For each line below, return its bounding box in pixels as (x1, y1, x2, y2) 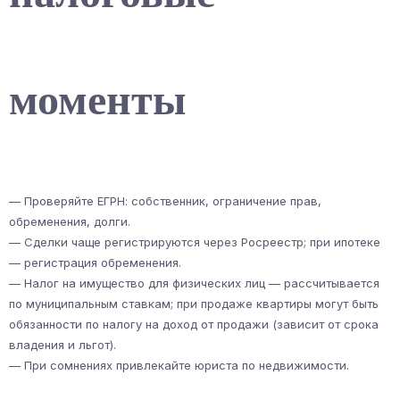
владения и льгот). (9, 337, 116, 352)
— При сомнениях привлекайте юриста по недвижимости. (9, 357, 349, 372)
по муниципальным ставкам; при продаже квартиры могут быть (9, 296, 379, 311)
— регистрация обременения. (9, 254, 181, 270)
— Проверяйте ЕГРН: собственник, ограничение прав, (9, 193, 321, 208)
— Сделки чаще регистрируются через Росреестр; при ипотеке (9, 234, 380, 249)
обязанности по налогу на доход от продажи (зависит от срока (9, 316, 379, 331)
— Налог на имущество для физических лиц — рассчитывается (9, 275, 379, 290)
